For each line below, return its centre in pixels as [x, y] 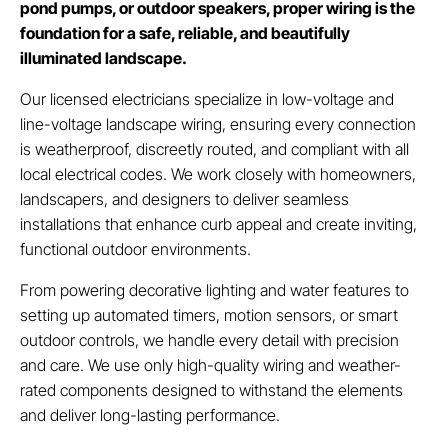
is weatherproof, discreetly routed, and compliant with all [214, 148]
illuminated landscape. [103, 57]
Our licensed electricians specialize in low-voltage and [207, 98]
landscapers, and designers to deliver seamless [184, 198]
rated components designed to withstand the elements [211, 389]
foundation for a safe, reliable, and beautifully [185, 32]
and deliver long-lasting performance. [150, 414]
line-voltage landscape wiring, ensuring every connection [218, 123]
